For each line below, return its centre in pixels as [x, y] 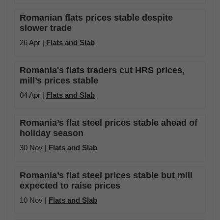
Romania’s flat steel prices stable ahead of [109, 123]
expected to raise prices [70, 186]
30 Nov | [34, 148]
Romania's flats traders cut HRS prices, [102, 70]
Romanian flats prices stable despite [96, 18]
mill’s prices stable [59, 81]
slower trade [46, 28]
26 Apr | [33, 42]
